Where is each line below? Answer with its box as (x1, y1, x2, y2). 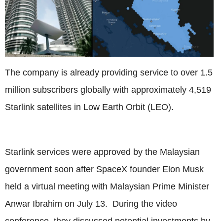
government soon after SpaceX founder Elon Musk (5, 164, 204, 174)
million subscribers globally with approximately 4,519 (5, 84, 211, 95)
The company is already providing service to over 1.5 (5, 67, 213, 77)
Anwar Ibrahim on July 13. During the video (5, 198, 177, 209)
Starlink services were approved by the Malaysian (5, 147, 200, 157)
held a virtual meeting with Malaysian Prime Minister (5, 181, 209, 191)
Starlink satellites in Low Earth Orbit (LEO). (5, 102, 174, 112)
